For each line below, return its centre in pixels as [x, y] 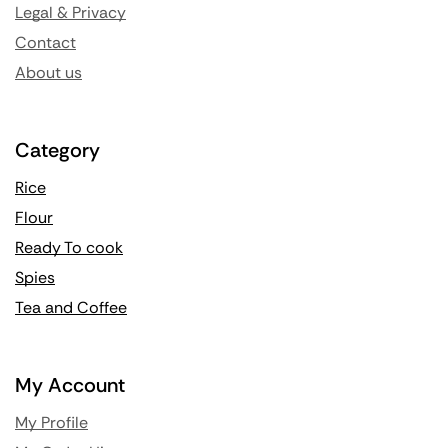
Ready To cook [69, 248]
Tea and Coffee [71, 308]
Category [57, 150]
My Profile [51, 423]
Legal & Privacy [70, 13]
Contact [45, 43]
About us [48, 73]
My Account [70, 385]
